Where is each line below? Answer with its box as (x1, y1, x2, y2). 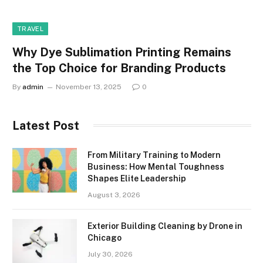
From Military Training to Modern (87, 150, 221, 160)
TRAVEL (17, 25, 43, 32)
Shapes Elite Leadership (87, 173, 186, 183)
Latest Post (12, 118, 79, 133)
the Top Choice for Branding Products (12, 60, 229, 75)
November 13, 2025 (56, 82, 122, 91)
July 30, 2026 (87, 249, 133, 258)
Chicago (87, 232, 122, 242)
